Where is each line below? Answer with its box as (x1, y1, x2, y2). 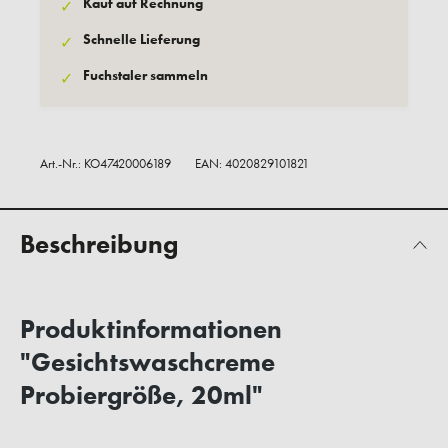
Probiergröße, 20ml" (20, 378, 263, 413)
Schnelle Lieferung (83, 30, 200, 49)
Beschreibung (20, 227, 178, 262)
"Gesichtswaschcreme (20, 345, 275, 380)
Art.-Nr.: (40, 155, 84, 173)
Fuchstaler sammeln (83, 66, 208, 85)
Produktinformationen (20, 312, 282, 347)
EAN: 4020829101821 (195, 155, 309, 173)
